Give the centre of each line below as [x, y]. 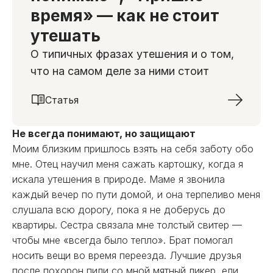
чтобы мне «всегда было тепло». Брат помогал [122, 240]
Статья [62, 100]
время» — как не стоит [125, 16]
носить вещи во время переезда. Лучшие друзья [127, 255]
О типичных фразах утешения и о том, [132, 54]
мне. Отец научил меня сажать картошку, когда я [128, 164]
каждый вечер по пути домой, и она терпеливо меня [136, 194]
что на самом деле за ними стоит [120, 71]
